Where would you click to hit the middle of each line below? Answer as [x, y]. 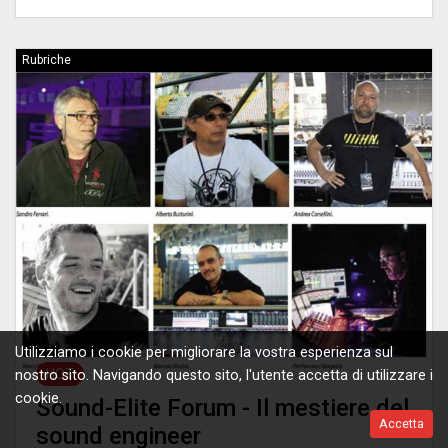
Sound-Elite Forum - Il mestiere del [222, 408]
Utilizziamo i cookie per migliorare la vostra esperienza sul [204, 352]
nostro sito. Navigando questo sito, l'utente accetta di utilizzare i [224, 375]
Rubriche [46, 59]
